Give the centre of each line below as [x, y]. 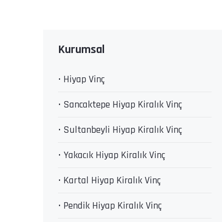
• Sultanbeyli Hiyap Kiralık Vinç [120, 130]
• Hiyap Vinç [81, 79]
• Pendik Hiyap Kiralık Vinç [110, 206]
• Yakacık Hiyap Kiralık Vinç [111, 155]
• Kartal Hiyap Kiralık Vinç [109, 180]
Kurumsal [81, 50]
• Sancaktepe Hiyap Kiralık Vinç [120, 105]
